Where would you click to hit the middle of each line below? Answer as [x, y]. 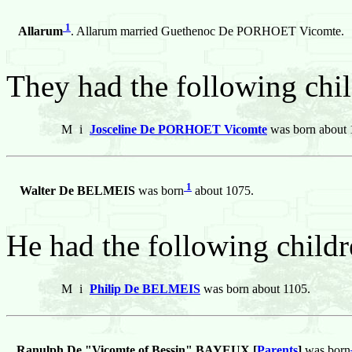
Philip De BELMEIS [145, 289]
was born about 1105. [255, 289]
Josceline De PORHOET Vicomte [178, 130]
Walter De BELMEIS [77, 191]
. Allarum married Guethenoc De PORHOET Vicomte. [207, 31]
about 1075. [223, 191]
